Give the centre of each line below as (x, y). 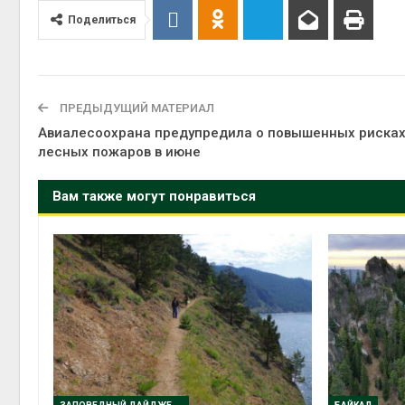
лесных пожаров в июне (119, 152)
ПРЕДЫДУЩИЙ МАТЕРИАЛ (136, 108)
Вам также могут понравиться (154, 196)
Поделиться (102, 20)
